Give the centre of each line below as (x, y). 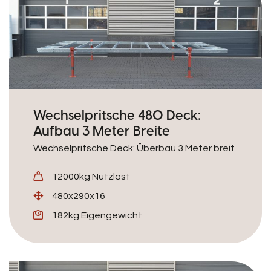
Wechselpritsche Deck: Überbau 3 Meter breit (134, 148)
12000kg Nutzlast (91, 177)
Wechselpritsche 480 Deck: (117, 115)
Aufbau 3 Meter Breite (102, 131)
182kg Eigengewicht (97, 215)
